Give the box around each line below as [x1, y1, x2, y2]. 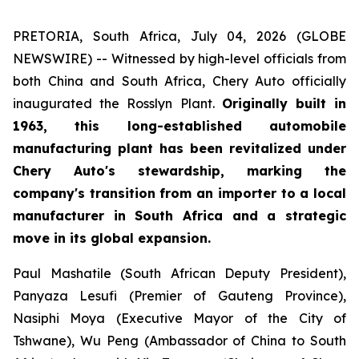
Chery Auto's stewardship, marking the [13, 163, 346, 179]
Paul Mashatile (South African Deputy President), [13, 265, 346, 281]
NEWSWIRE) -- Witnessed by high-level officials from [13, 50, 346, 67]
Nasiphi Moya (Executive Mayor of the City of [13, 310, 346, 326]
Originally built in [221, 95, 347, 111]
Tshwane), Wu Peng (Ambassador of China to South [13, 333, 346, 349]
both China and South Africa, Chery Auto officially [13, 73, 346, 89]
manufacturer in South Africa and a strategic [13, 208, 346, 224]
